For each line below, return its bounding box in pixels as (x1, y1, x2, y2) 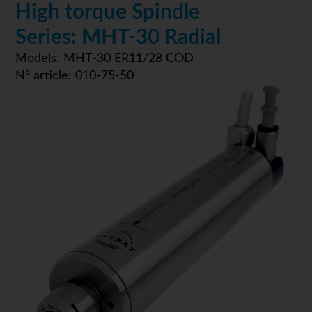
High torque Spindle (15, 1, 200, 23)
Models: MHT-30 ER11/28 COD (15, 52, 194, 65)
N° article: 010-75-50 (15, 69, 134, 82)
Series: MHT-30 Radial (15, 26, 221, 48)
